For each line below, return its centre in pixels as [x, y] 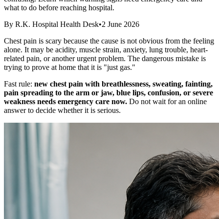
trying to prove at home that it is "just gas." [70, 67]
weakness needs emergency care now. [66, 101]
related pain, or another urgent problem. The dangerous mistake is [105, 58]
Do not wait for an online [167, 101]
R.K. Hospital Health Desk [57, 24]
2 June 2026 [120, 24]
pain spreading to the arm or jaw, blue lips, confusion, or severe [109, 92]
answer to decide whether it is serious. [62, 110]
